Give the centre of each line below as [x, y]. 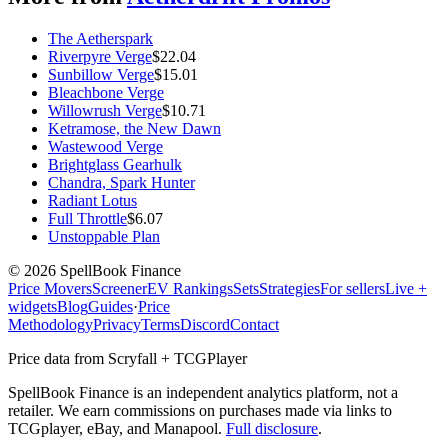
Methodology [50, 325]
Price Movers [50, 289]
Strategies [289, 289]
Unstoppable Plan [104, 237]
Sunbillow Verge [101, 75]
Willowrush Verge [105, 111]
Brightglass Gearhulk [115, 165]
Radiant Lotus [92, 201]
